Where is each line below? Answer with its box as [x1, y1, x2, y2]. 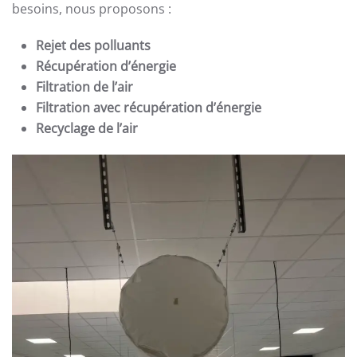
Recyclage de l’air [36, 120, 138, 138]
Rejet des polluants [36, 37, 151, 55]
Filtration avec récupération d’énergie [36, 99, 261, 117]
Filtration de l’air [36, 78, 133, 96]
